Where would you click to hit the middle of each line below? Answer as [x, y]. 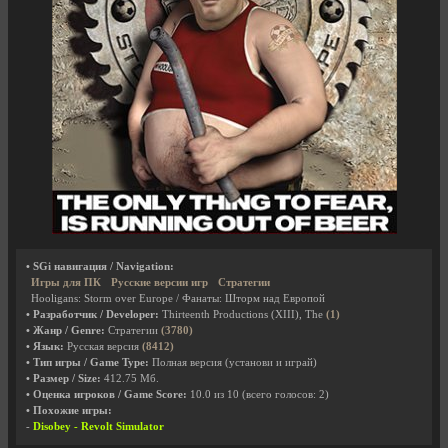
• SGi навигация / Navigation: [100, 266]
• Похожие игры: [69, 410]
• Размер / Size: [63, 378]
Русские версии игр [159, 282]
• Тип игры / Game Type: [87, 362]
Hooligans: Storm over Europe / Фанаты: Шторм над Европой [178, 298]
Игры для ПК [66, 282]
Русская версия [103, 346]
